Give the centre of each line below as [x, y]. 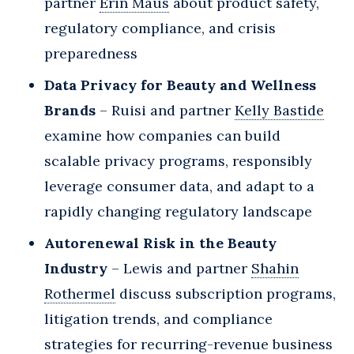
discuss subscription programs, [226, 293]
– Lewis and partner [181, 268]
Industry [78, 268]
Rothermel [80, 293]
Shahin [275, 268]
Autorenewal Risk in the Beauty [160, 243]
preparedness [91, 53]
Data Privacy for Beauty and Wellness [180, 85]
